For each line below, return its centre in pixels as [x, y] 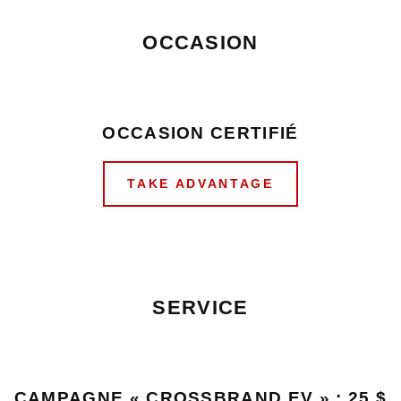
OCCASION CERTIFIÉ [200, 133]
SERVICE [200, 307]
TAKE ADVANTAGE [200, 183]
